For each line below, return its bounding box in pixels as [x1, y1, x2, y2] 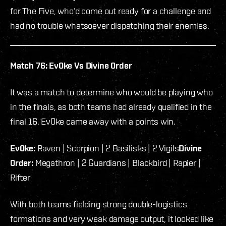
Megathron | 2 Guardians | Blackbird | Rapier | [33, 157, 201, 168]
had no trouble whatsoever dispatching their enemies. [10, 20, 209, 31]
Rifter [10, 172, 30, 183]
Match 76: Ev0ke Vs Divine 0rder [10, 60, 132, 71]
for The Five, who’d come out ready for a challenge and [10, 6, 211, 17]
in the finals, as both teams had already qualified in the [10, 101, 212, 112]
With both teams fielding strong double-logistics [10, 199, 187, 210]
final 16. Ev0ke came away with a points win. [10, 116, 176, 127]
